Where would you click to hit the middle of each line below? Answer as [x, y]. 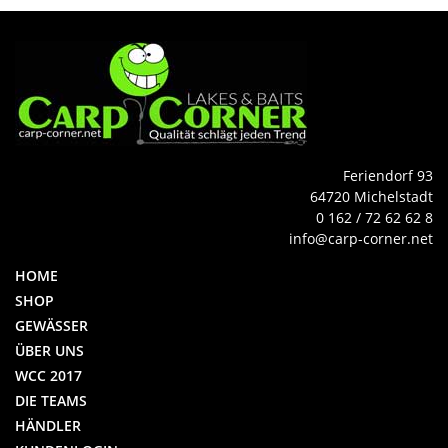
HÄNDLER [48, 425]
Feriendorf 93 [388, 175]
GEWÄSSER [51, 325]
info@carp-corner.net [361, 238]
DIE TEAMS [51, 400]
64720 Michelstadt [371, 196]
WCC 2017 [48, 375]
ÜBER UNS [49, 350]
